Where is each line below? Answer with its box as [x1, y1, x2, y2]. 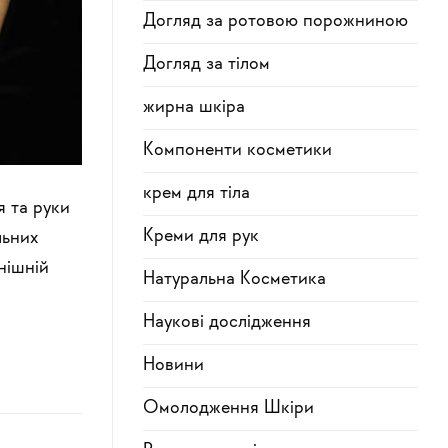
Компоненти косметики [143, 141, 332, 161]
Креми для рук [143, 227, 259, 247]
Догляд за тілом [143, 55, 270, 75]
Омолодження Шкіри [143, 399, 314, 419]
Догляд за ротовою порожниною [143, 12, 408, 32]
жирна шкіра [143, 98, 245, 118]
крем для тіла [143, 184, 250, 204]
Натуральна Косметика [143, 270, 326, 290]
